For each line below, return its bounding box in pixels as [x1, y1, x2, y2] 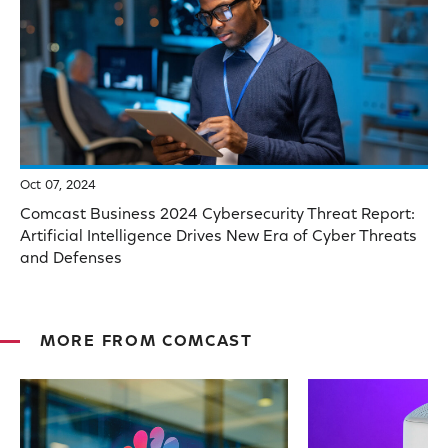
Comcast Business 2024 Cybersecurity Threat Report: [20, 206, 415, 223]
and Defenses [20, 250, 122, 267]
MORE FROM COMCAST [40, 333, 253, 350]
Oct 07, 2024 [20, 178, 97, 192]
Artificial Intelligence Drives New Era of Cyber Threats [20, 228, 417, 245]
